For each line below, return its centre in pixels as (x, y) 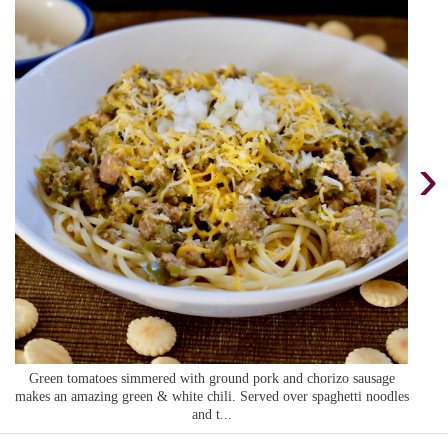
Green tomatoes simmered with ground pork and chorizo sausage (211, 378)
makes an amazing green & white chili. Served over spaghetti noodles (211, 396)
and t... (211, 414)
